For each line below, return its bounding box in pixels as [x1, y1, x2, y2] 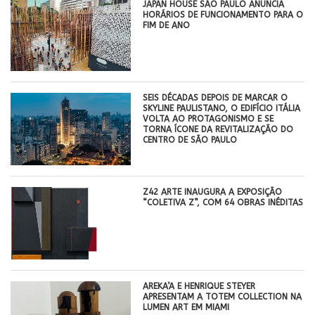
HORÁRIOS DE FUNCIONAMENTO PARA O [143, 9, 304, 20]
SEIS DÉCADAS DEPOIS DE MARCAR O [143, 93, 288, 103]
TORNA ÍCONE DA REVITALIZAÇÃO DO [143, 124, 294, 135]
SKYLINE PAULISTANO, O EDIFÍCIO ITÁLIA [143, 103, 301, 114]
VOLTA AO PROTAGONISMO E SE [143, 114, 274, 124]
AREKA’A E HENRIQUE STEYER [143, 281, 256, 292]
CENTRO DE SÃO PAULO [143, 135, 238, 146]
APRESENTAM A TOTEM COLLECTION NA [143, 292, 302, 302]
